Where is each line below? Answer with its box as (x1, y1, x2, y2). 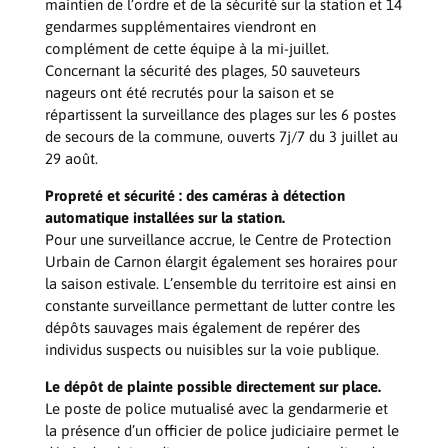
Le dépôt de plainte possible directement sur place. (44, 378, 381, 395)
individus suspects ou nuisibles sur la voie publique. (44, 341, 379, 358)
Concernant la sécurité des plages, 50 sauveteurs (44, 62, 360, 79)
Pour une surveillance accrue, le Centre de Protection (44, 231, 391, 248)
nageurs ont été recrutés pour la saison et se (44, 84, 334, 101)
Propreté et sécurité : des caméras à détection (44, 187, 345, 204)
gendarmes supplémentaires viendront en (44, 18, 316, 35)
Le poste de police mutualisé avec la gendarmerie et (44, 400, 388, 417)
